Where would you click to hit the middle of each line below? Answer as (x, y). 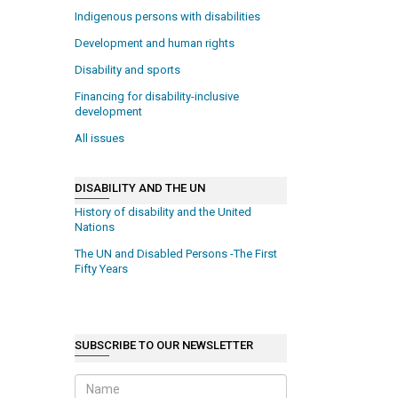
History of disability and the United (163, 212)
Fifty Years (102, 269)
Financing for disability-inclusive (157, 97)
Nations (95, 227)
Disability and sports (128, 70)
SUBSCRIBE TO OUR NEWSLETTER (164, 346)
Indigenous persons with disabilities (168, 17)
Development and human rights (155, 44)
